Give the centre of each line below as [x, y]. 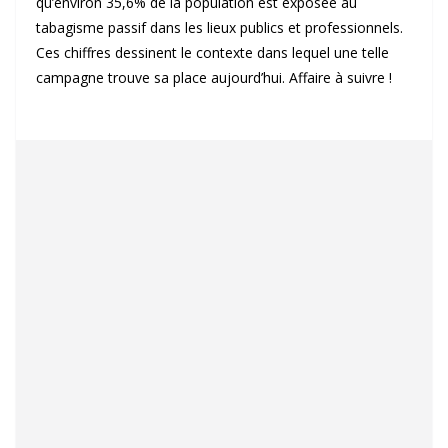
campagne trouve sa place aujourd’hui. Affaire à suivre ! [214, 77]
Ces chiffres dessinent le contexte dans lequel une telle [212, 52]
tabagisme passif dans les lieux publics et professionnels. [219, 27]
